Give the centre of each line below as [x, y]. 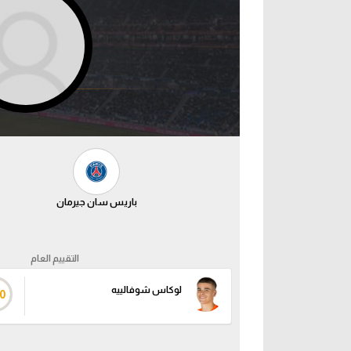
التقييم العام [54, 259]
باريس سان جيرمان [96, 202]
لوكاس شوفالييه [147, 290]
